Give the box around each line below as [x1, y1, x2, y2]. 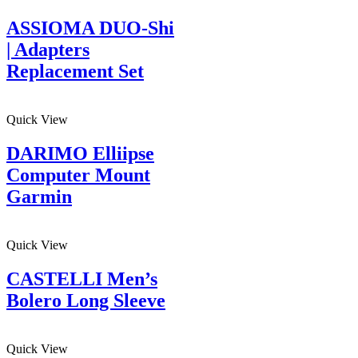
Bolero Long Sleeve [6, 289, 165, 311]
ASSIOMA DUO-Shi [6, 18, 174, 39]
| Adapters [6, 39, 89, 61]
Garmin [6, 186, 72, 208]
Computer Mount [6, 165, 150, 186]
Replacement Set [6, 61, 144, 82]
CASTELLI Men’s [6, 268, 157, 289]
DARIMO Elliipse [6, 143, 154, 165]
